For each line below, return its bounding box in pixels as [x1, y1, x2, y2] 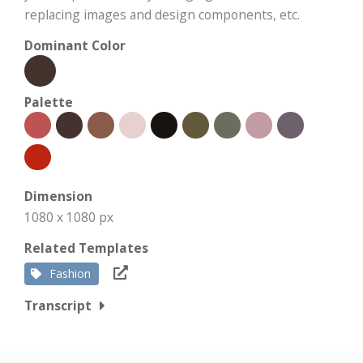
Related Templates [24, 239, 148, 257]
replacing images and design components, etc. [24, 6, 300, 23]
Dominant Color [24, 36, 126, 54]
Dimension [24, 187, 92, 205]
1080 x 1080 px [24, 208, 113, 226]
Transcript [24, 297, 92, 314]
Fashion [49, 266, 91, 281]
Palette [24, 93, 73, 111]
